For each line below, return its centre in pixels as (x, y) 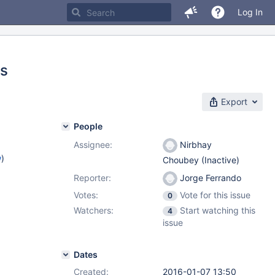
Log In (250, 12)
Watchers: (94, 210)
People (88, 126)
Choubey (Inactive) (201, 160)
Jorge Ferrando (209, 178)
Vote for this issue (215, 195)
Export (234, 102)
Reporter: (92, 178)
